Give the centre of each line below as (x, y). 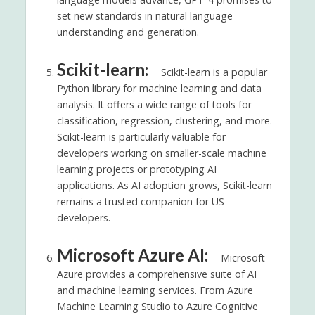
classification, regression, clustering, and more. (164, 121)
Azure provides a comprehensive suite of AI (156, 274)
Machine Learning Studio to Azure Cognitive (157, 307)
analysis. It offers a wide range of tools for (154, 105)
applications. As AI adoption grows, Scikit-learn (164, 186)
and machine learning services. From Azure (155, 290)
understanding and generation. (128, 32)
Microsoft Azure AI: (134, 255)
